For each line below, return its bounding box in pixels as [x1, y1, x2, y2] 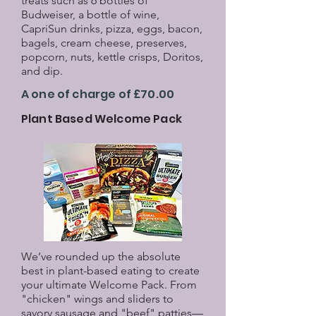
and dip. [21, 64, 63, 78]
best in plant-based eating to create [21, 264, 200, 277]
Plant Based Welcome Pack [21, 111, 182, 127]
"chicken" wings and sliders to [21, 292, 174, 305]
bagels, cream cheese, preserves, [21, 36, 187, 49]
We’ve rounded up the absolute [21, 250, 181, 263]
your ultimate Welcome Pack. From [21, 278, 197, 291]
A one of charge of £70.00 [21, 86, 174, 102]
